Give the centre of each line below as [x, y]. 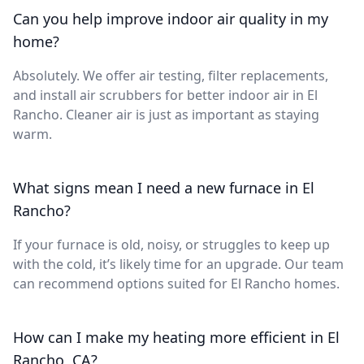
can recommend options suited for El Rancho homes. [176, 283]
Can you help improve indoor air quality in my [171, 18]
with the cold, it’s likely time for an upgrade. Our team [178, 264]
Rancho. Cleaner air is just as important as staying [166, 114]
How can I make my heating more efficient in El [176, 337]
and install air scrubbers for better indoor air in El [165, 95]
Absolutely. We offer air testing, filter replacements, [171, 75]
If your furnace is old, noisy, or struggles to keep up [171, 244]
